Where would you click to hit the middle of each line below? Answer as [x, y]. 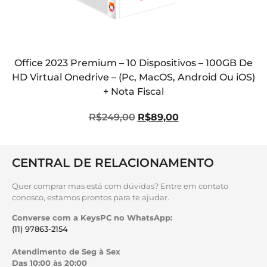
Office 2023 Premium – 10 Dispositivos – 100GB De [133, 63]
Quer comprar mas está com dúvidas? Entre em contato [120, 186]
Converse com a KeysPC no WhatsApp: [93, 217]
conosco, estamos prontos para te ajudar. [91, 198]
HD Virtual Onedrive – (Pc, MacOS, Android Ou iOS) [133, 77]
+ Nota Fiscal [133, 91]
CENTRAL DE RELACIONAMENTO [113, 163]
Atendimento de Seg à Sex [66, 251]
